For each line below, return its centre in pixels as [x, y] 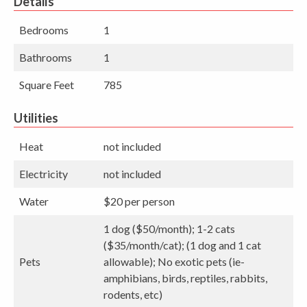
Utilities [36, 118]
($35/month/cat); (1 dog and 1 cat [182, 245]
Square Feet [47, 84]
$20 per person [139, 201]
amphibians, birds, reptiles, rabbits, [185, 278]
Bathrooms [46, 57]
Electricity [44, 173]
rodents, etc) [133, 294]
